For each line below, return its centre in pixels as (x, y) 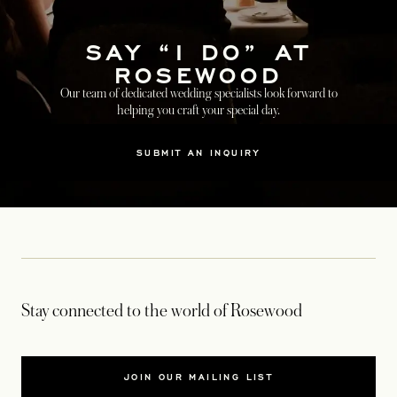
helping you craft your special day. (198, 110)
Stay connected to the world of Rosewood (162, 311)
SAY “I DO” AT (198, 51)
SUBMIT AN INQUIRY (198, 152)
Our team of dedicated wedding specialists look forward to (198, 93)
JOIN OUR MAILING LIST (198, 377)
